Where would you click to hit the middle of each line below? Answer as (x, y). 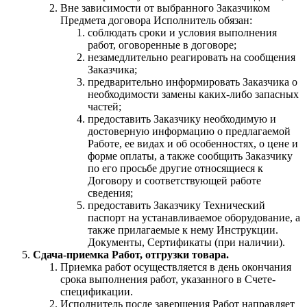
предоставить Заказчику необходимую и (182, 119)
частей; (105, 106)
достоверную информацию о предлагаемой (189, 131)
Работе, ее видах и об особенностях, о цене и (193, 143)
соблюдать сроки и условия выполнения (182, 32)
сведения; (110, 193)
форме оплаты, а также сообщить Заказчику (190, 156)
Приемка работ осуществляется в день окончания (176, 267)
